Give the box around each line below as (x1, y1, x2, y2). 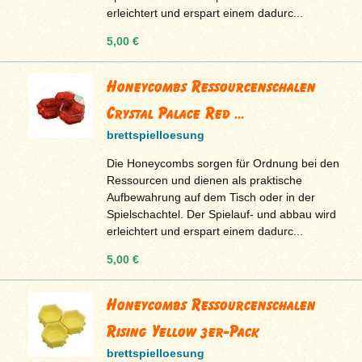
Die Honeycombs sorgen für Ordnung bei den (107, 157, 340, 170)
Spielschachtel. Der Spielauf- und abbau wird (107, 208, 337, 221)
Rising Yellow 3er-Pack (107, 321, 260, 343)
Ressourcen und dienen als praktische (107, 174, 303, 187)
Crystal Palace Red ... (107, 103, 246, 124)
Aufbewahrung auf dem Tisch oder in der (107, 191, 316, 204)
